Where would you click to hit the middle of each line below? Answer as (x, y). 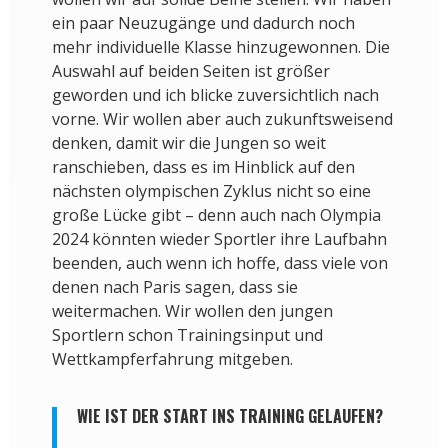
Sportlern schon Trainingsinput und (187, 335)
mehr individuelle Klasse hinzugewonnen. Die (220, 47)
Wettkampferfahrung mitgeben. (172, 359)
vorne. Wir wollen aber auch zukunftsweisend (222, 119)
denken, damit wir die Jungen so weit (188, 143)
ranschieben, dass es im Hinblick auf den (203, 167)
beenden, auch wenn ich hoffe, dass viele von (219, 263)
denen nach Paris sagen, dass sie (174, 287)
